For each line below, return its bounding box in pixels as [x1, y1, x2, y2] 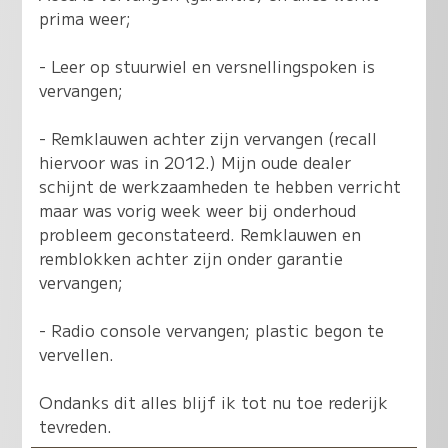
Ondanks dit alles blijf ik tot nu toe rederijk [39, 390, 389, 415]
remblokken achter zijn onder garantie [39, 246, 344, 271]
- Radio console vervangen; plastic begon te [39, 318, 385, 343]
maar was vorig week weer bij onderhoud [39, 198, 357, 223]
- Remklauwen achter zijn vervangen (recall [39, 126, 378, 151]
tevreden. [39, 414, 113, 439]
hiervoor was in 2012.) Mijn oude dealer [39, 150, 352, 175]
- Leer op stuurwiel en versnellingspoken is [39, 54, 376, 79]
